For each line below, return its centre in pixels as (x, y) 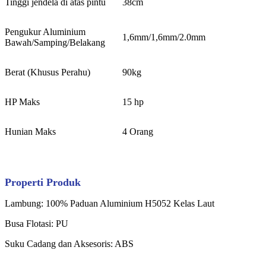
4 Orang (138, 131)
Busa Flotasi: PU (37, 223)
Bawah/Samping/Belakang (55, 42)
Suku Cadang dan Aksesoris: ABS (69, 243)
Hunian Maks (30, 131)
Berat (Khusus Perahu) (47, 72)
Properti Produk (43, 182)
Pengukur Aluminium (45, 31)
